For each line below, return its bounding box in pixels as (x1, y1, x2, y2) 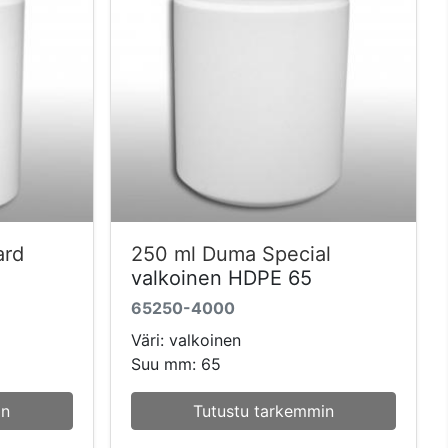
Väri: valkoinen (130, 329, 241, 350)
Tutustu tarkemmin (192, 400, 334, 421)
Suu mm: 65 (130, 353, 221, 374)
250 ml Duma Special (130, 241, 331, 266)
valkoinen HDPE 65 (130, 265, 312, 290)
